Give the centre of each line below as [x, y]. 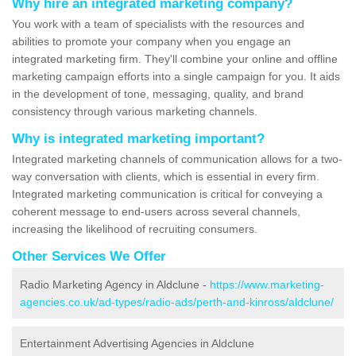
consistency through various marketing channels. [135, 112]
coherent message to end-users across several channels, [156, 212]
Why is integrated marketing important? [138, 139]
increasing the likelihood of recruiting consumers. [135, 229]
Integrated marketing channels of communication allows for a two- [177, 159]
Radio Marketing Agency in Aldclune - [115, 285]
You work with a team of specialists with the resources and [158, 24]
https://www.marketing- [267, 285]
